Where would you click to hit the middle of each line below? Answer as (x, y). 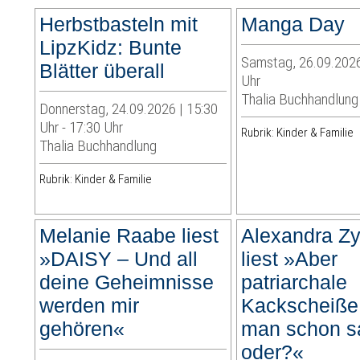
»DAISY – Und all (119, 259)
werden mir (90, 306)
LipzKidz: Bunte (111, 48)
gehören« (82, 329)
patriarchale (295, 282)
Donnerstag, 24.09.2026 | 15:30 (129, 109)
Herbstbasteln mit (119, 25)
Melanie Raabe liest (129, 236)
